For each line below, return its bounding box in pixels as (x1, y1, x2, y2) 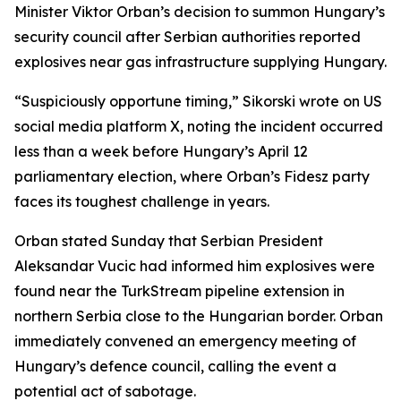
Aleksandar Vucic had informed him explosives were (14, 257, 375, 275)
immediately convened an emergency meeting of (14, 332, 356, 350)
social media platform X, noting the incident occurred (14, 117, 383, 135)
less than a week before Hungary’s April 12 (14, 142, 308, 160)
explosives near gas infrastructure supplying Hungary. (14, 53, 387, 71)
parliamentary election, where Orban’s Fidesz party (14, 167, 370, 185)
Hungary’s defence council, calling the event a (14, 357, 337, 375)
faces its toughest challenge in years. (14, 192, 269, 210)
